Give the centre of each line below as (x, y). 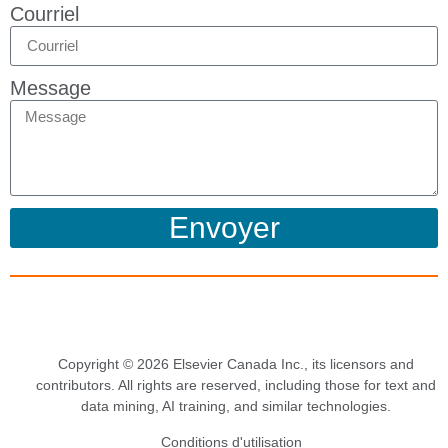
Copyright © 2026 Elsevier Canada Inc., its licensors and (236, 364)
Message (50, 87)
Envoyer (224, 227)
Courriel (44, 13)
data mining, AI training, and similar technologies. (236, 406)
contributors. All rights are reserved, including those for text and (236, 385)
